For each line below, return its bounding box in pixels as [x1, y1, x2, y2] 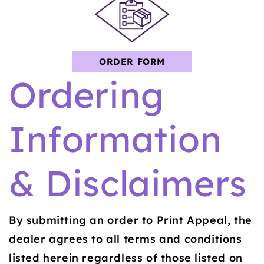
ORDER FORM [99, 55, 165, 67]
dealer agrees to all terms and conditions [9, 232, 242, 246]
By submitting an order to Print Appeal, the [9, 213, 252, 227]
